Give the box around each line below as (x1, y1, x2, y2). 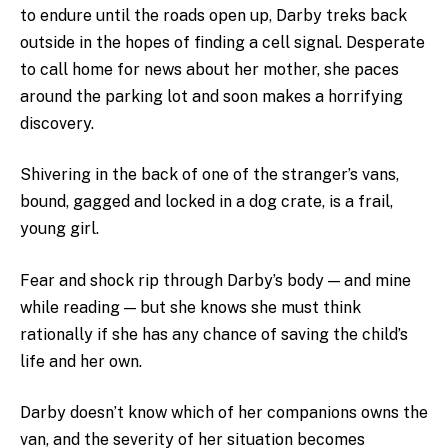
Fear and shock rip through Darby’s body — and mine (20, 270, 411, 290)
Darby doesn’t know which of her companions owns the (20, 403, 428, 423)
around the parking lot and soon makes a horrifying (20, 86, 403, 106)
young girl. (20, 219, 99, 239)
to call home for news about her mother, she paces (20, 59, 399, 79)
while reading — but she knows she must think (20, 297, 361, 317)
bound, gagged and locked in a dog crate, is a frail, (20, 192, 393, 212)
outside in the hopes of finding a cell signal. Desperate (20, 32, 425, 52)
